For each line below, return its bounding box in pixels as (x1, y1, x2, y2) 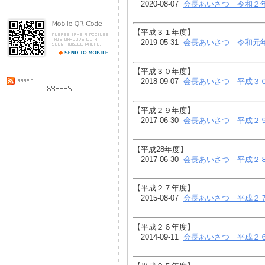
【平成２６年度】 (133, 222, 195, 232)
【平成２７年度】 (133, 183, 195, 193)
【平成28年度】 (133, 144, 188, 154)
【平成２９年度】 (133, 105, 195, 115)
